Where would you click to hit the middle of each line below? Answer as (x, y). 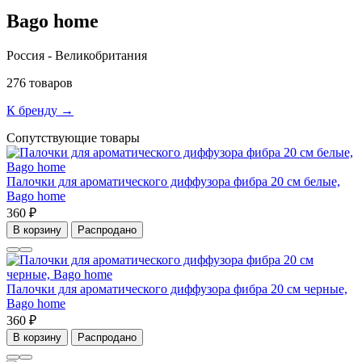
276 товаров (40, 83)
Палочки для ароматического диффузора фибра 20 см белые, (173, 182)
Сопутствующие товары (73, 138)
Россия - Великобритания (77, 56)
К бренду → (40, 111)
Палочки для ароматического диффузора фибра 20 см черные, (177, 289)
